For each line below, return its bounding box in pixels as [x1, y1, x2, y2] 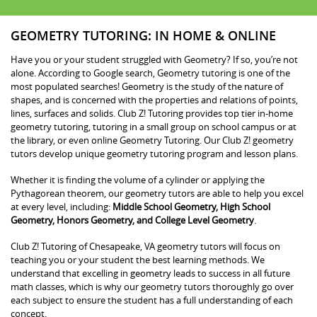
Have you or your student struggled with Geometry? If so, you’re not [11, 52, 298, 66]
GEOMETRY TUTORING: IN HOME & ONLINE [11, 26, 276, 44]
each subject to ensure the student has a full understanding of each [11, 293, 293, 306]
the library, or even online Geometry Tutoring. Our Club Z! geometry [11, 133, 294, 146]
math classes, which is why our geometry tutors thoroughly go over [11, 279, 294, 293]
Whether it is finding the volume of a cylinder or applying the [11, 173, 265, 186]
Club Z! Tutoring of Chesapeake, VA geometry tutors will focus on [11, 239, 280, 253]
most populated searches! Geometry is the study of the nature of [11, 79, 283, 93]
